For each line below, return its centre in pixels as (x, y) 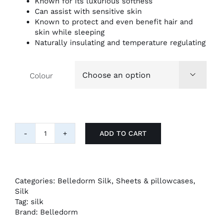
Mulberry (60, 158)
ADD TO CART (123, 133)
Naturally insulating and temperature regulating (120, 43)
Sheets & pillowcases (155, 181)
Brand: (28, 212)
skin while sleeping (70, 32)
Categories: (36, 181)
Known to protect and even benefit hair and (114, 22)
